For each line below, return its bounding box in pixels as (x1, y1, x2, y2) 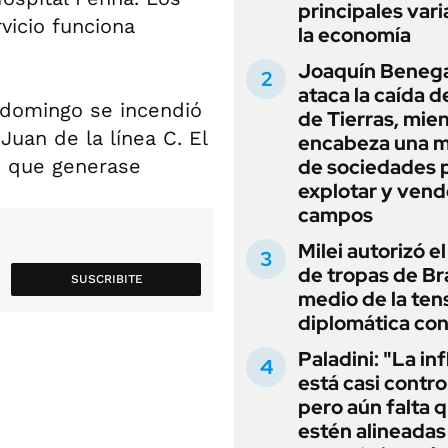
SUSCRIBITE (70, 272, 143, 286)
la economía (298, 22, 411, 48)
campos (298, 202, 373, 228)
